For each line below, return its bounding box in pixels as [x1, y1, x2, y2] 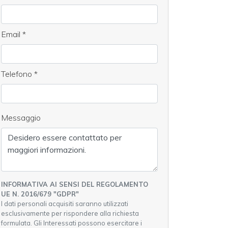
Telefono [1, 69, 34, 79]
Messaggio [1, 112, 41, 123]
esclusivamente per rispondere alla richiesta [1, 209, 139, 218]
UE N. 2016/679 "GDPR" [1, 190, 79, 198]
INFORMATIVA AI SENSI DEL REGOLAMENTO [1, 180, 148, 189]
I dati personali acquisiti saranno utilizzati [1, 199, 128, 208]
